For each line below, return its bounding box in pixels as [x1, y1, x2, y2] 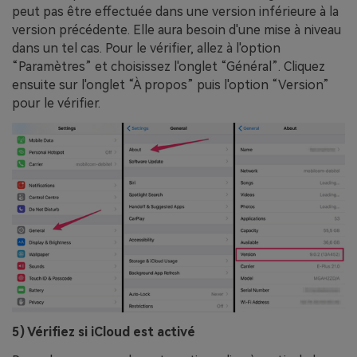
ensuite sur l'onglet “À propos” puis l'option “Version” [12, 77, 329, 93]
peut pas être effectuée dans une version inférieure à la [12, 4, 339, 20]
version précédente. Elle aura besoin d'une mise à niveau [12, 22, 341, 38]
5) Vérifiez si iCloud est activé [12, 324, 195, 340]
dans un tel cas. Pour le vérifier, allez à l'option [12, 41, 280, 57]
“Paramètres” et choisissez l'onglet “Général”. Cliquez [12, 59, 325, 75]
